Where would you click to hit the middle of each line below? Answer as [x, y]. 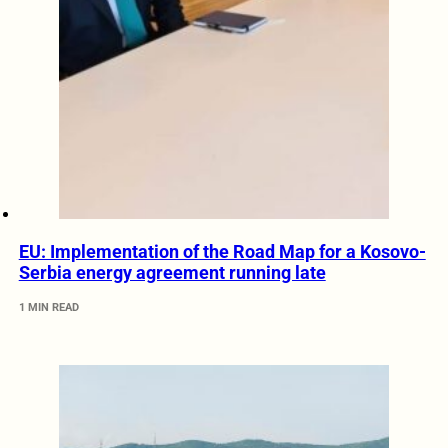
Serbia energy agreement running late [172, 273]
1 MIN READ [48, 308]
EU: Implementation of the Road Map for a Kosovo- [222, 252]
